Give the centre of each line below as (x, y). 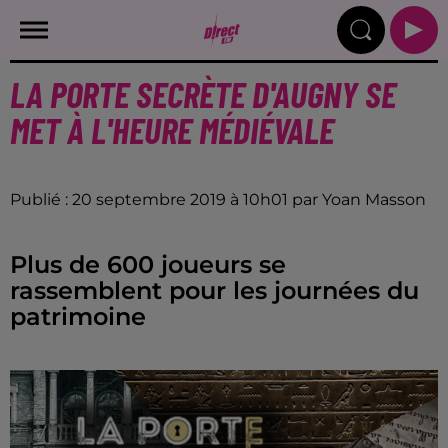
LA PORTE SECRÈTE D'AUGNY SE (203, 93)
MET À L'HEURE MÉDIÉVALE (172, 129)
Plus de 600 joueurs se (148, 264)
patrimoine (78, 316)
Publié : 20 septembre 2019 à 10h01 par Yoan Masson (218, 199)
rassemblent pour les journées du (214, 290)
